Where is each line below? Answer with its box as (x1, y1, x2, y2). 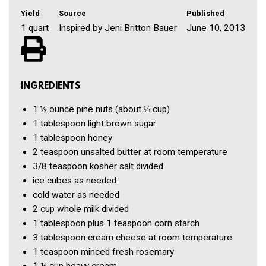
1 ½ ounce (33, 104, 74, 115)
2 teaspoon (33, 147, 78, 158)
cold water (33, 189, 75, 201)
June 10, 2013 (186, 22, 245, 33)
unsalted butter (81, 147, 141, 158)
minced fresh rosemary (81, 246, 174, 258)
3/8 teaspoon (33, 161, 87, 172)
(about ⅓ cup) (115, 104, 170, 115)
